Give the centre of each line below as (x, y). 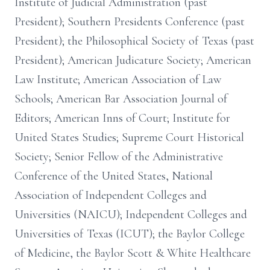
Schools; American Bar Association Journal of (121, 99)
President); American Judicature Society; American (133, 60)
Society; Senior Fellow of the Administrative (119, 157)
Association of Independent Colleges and (111, 195)
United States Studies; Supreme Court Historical (129, 137)
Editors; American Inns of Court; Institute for (122, 118)
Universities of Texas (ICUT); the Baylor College (130, 234)
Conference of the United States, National (114, 176)
